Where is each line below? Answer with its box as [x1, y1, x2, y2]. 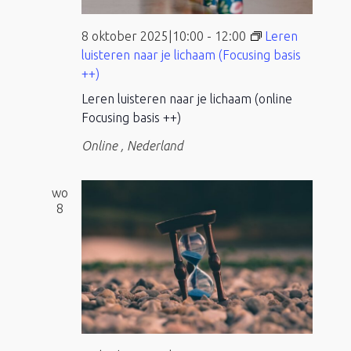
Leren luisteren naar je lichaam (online [81, 91, 292, 106]
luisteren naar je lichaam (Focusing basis [81, 47, 301, 62]
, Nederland [120, 138, 183, 153]
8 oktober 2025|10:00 [81, 28, 204, 43]
